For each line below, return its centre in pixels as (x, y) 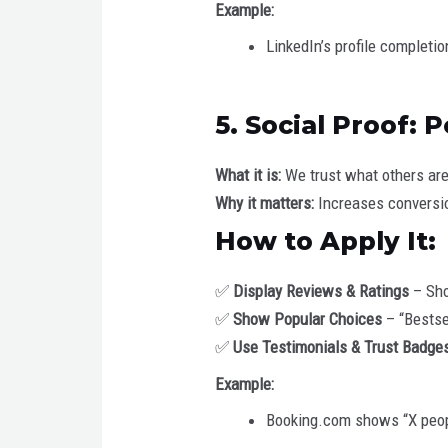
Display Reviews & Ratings (321, 291)
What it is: (248, 174)
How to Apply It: (326, 241)
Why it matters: (265, 202)
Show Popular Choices (308, 319)
